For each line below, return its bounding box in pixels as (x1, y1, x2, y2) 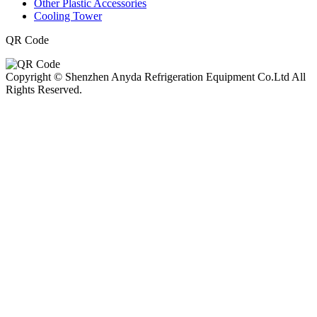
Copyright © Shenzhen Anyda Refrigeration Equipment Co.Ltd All (6, 70, 306, 83)
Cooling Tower (34, 9, 102, 22)
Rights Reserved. (6, 83, 82, 96)
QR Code (6, 33, 49, 46)
